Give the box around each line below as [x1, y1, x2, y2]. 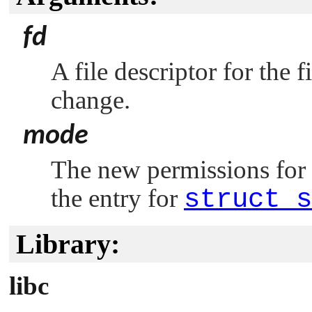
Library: [16, 228, 120, 260]
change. [51, 86, 130, 114]
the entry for [51, 184, 184, 212]
